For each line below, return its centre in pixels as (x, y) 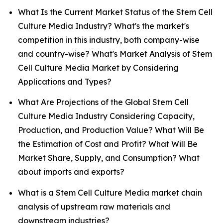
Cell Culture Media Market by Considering (98, 67)
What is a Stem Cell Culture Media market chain (110, 192)
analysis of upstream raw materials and (94, 206)
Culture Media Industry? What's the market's (104, 26)
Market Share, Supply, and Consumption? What (109, 158)
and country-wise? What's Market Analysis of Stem (115, 54)
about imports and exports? (71, 172)
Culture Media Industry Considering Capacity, (106, 116)
